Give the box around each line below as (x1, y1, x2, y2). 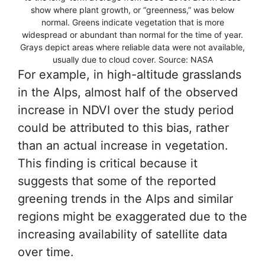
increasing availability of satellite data (18, 227, 227, 241)
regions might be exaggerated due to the (18, 209, 247, 224)
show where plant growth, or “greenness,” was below (31, 4, 234, 15)
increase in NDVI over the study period (18, 102, 234, 117)
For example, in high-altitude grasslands (18, 67, 241, 82)
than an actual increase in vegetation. (18, 138, 228, 153)
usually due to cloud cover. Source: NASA (52, 54, 213, 64)
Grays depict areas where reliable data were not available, (20, 41, 245, 52)
